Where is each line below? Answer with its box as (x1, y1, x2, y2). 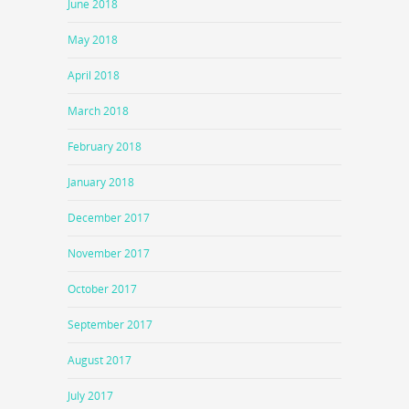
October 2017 (68, 280, 137, 297)
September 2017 (68, 316, 152, 332)
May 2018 (68, 31, 118, 47)
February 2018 (68, 138, 142, 154)
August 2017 (68, 351, 131, 368)
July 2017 (68, 387, 113, 404)
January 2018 (68, 173, 134, 190)
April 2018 (68, 67, 120, 83)
